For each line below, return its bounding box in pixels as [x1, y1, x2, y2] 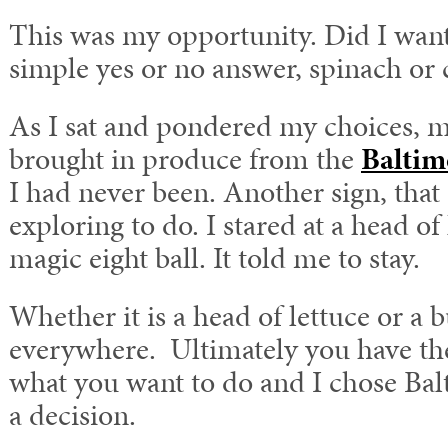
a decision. [9, 393, 136, 436]
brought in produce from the [9, 137, 361, 180]
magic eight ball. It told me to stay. [9, 236, 420, 279]
